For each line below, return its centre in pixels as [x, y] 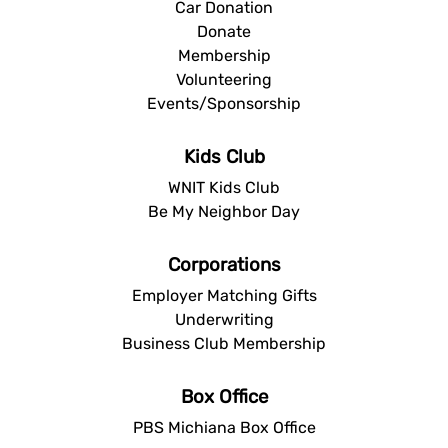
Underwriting [224, 319]
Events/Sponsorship [224, 103]
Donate [224, 31]
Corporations [224, 264]
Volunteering [224, 79]
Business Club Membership [224, 343]
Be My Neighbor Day [224, 211]
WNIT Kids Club [224, 187]
